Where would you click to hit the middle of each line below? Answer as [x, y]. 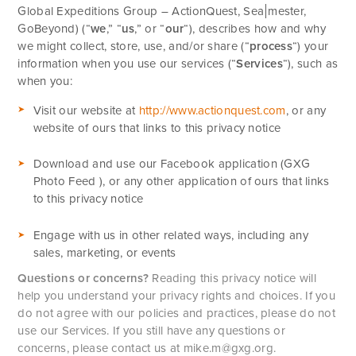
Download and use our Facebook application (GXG [172, 164]
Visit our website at [86, 110]
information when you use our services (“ [127, 64]
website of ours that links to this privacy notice [157, 128]
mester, [287, 12]
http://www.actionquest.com [212, 110]
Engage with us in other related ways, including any [170, 236]
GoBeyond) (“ [54, 29]
